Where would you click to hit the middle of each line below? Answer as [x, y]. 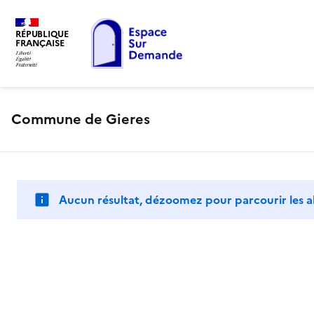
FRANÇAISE [40, 43]
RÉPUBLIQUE [42, 34]
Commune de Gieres [81, 119]
